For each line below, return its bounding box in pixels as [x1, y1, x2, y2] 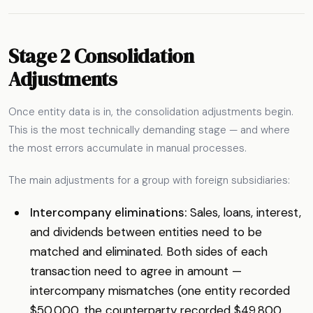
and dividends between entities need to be [29, 224, 262, 240]
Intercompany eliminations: [29, 205, 187, 221]
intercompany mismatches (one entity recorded [29, 283, 290, 299]
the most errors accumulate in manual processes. [8, 141, 247, 156]
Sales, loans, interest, [186, 205, 301, 221]
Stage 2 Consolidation [8, 43, 194, 70]
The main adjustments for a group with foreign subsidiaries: [8, 173, 290, 187]
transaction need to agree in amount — [29, 263, 242, 279]
